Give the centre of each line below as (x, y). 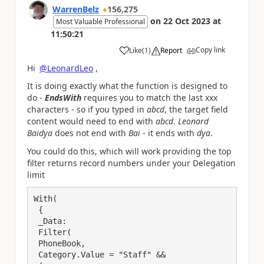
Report (171, 50)
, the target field (196, 109)
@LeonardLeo (66, 68)
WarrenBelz (76, 9)
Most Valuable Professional (100, 21)
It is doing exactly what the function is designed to (127, 86)
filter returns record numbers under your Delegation (131, 163)
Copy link (210, 49)
